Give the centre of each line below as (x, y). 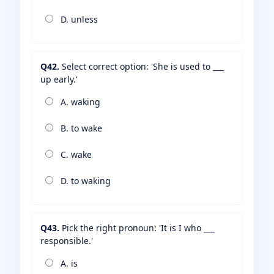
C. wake (75, 155)
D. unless (78, 20)
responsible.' (67, 241)
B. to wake (80, 128)
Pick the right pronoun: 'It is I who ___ (137, 228)
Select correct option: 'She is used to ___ (142, 67)
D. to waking (84, 181)
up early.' (59, 80)
